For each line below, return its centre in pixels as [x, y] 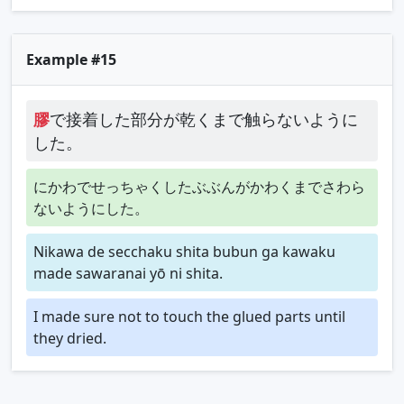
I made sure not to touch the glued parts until [189, 316]
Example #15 [71, 59]
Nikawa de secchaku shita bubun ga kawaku [184, 251]
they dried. [70, 338]
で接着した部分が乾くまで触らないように [204, 119]
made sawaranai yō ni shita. [128, 273]
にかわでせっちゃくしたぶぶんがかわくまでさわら [199, 186]
